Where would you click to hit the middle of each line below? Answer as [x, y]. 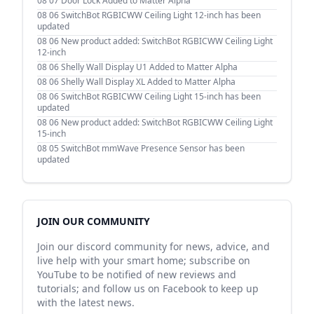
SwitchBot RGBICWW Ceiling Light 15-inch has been [161, 96]
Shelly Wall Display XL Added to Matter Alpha [148, 82]
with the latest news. [86, 302]
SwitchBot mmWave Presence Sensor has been [153, 148]
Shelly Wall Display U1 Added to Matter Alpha [149, 67]
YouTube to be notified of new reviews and [137, 274]
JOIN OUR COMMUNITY [94, 221]
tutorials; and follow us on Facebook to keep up [148, 288]
